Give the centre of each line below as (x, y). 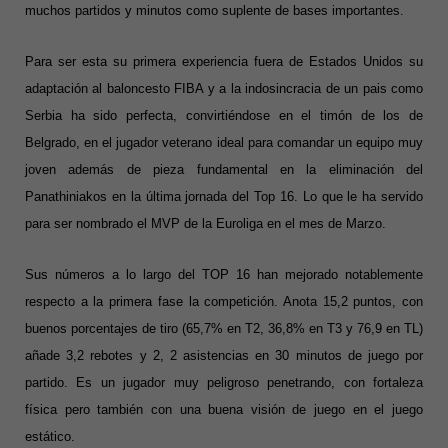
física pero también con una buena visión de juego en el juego (224, 410)
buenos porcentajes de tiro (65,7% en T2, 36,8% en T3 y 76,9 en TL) (224, 329)
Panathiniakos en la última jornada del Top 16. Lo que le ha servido (224, 197)
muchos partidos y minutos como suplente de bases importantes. (214, 11)
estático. (50, 437)
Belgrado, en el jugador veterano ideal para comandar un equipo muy (224, 143)
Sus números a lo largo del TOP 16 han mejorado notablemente (224, 275)
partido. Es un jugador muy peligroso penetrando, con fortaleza (224, 383)
